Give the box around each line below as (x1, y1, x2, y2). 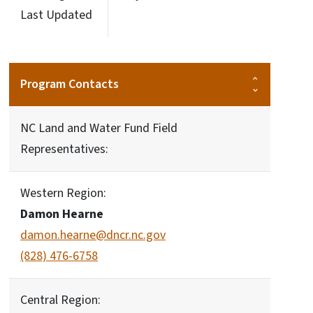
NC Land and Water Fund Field (20, 119, 177, 137)
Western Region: (20, 184, 106, 202)
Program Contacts (20, 75, 119, 93)
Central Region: (20, 291, 101, 309)
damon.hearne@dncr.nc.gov (20, 226, 166, 244)
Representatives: (20, 140, 108, 158)
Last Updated (20, 6, 92, 24)
